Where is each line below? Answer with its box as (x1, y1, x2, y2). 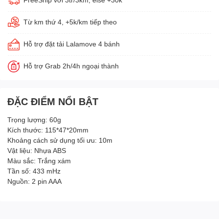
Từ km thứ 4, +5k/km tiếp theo (23, 18, 117, 26)
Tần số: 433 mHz (7, 167, 61, 175)
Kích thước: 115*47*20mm (7, 126, 88, 134)
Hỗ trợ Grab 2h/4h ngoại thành (23, 62, 119, 70)
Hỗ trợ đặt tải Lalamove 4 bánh (23, 40, 120, 48)
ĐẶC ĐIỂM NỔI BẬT (7, 95, 98, 107)
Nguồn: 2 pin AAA (7, 177, 62, 185)
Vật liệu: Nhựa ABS (7, 146, 66, 154)
